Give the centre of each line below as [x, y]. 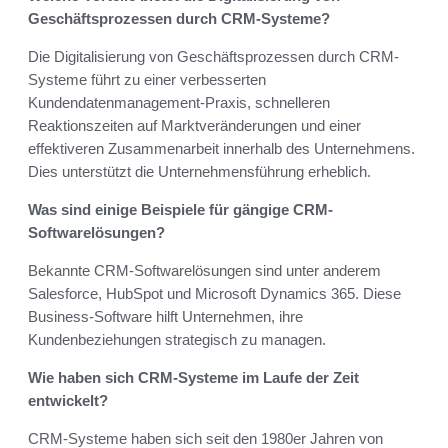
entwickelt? [68, 401]
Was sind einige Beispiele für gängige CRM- [180, 210]
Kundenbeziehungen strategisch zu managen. [177, 340]
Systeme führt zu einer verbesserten [147, 80]
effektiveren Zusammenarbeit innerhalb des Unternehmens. [221, 149]
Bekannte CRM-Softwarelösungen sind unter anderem [204, 271]
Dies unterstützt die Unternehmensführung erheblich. [199, 172]
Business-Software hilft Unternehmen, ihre [165, 317]
